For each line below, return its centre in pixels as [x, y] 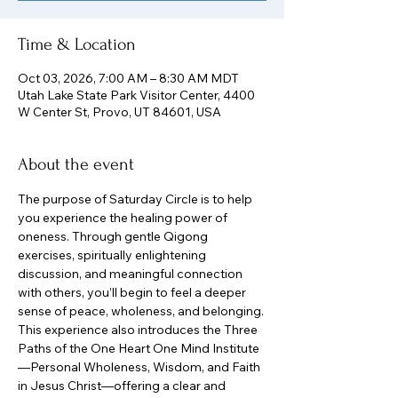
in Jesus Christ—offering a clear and [123, 386]
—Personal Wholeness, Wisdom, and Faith [140, 367]
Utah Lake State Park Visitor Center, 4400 [136, 95]
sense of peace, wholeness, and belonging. [141, 311]
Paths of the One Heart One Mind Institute [139, 348]
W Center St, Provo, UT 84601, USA [119, 112]
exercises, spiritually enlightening [113, 255]
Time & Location [77, 44]
